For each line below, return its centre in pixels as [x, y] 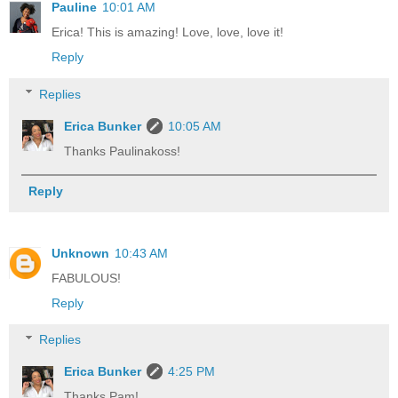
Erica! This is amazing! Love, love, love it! [167, 32]
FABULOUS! [86, 278]
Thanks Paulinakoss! [123, 151]
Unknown [80, 253]
